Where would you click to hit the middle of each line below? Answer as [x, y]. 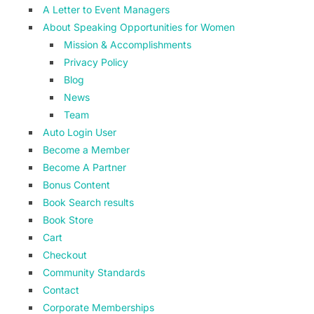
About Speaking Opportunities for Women [138, 27]
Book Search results [88, 202]
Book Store [68, 220]
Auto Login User [79, 132]
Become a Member [86, 150]
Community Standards [94, 272]
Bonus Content [76, 185]
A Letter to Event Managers [106, 9]
